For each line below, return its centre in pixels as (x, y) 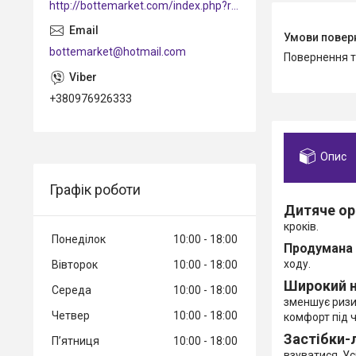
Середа (72, 290)
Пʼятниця (75, 341)
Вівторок (75, 264)
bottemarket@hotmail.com (118, 51)
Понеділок (79, 239)
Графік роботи (95, 189)
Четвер (71, 315)
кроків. (301, 227)
